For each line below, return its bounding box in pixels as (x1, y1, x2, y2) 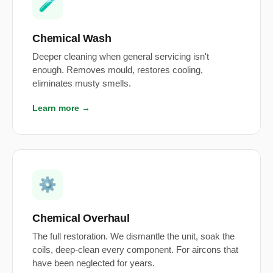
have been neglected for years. (32, 258, 155, 268)
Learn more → (32, 103, 90, 113)
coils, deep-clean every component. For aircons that (32, 244, 238, 255)
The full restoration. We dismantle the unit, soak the (32, 231, 235, 241)
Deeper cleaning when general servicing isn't (32, 51, 209, 62)
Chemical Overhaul (32, 211, 130, 224)
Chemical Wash (32, 31, 112, 44)
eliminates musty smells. (32, 78, 131, 88)
